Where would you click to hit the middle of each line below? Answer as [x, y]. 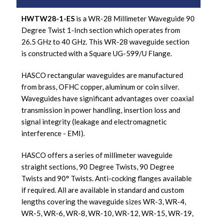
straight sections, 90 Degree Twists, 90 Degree [98, 166]
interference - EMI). [53, 133]
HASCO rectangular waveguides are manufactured [102, 75]
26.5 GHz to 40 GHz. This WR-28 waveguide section [105, 41]
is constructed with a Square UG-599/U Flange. [97, 53]
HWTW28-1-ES [48, 18]
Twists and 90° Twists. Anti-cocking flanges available [107, 178]
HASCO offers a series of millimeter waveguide [97, 155]
